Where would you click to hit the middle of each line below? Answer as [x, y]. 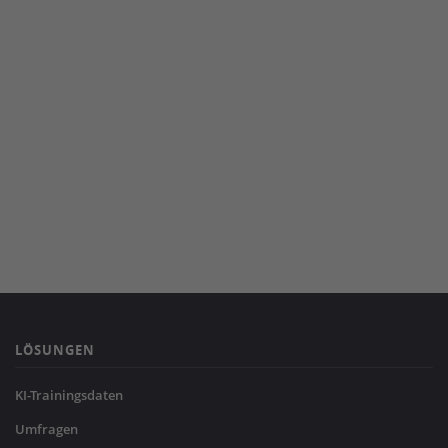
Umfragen [46, 429]
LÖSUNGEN [55, 350]
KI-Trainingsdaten [69, 395]
